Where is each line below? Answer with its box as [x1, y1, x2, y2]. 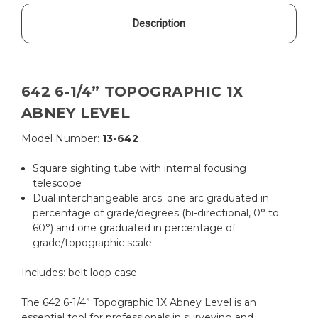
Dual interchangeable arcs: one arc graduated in [33, 191, 270, 204]
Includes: [21, 265, 65, 279]
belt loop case [65, 265, 137, 279]
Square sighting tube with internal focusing [33, 161, 247, 175]
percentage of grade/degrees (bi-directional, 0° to [33, 206, 280, 219]
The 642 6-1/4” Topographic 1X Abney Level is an [21, 295, 256, 309]
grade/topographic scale [33, 236, 153, 249]
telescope [33, 176, 82, 190]
